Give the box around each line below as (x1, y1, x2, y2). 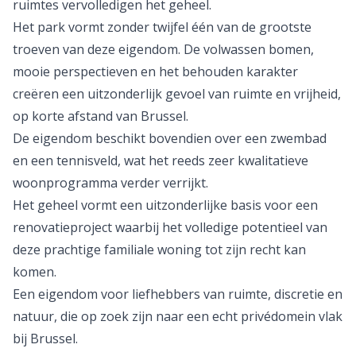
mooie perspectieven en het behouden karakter (13, 63, 298, 80)
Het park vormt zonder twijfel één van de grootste (13, 18, 311, 36)
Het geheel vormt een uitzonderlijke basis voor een (13, 196, 318, 214)
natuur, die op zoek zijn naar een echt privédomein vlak (13, 308, 342, 325)
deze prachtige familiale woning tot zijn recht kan (13, 241, 306, 258)
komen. (13, 263, 56, 281)
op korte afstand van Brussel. (13, 107, 188, 125)
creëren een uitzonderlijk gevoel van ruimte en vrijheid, (13, 85, 341, 103)
